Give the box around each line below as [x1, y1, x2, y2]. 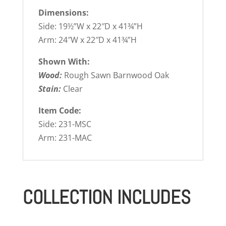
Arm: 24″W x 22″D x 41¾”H [38, 34, 137, 46]
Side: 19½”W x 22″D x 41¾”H [38, 21, 143, 32]
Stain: [38, 83, 61, 95]
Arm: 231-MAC [38, 132, 92, 144]
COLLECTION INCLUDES [22, 185, 191, 210]
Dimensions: [38, 7, 89, 19]
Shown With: [38, 56, 90, 68]
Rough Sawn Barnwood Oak [62, 70, 169, 81]
